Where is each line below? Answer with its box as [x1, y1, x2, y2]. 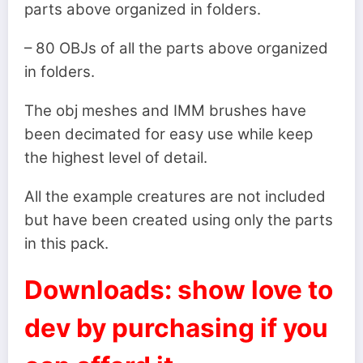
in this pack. [24, 234, 113, 254]
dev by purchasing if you [24, 312, 328, 344]
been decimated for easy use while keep [24, 125, 313, 144]
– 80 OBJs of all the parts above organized [24, 38, 328, 58]
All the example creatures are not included [24, 187, 326, 207]
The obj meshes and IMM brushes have [24, 101, 306, 121]
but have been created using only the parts [24, 211, 333, 230]
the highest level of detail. [24, 148, 207, 168]
